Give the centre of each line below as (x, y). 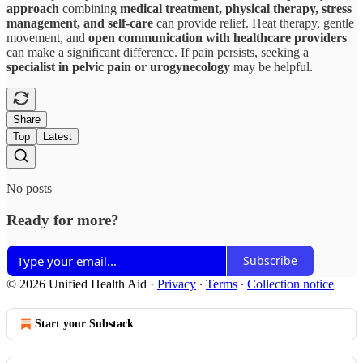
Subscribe (270, 261)
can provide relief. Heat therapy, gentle (254, 23)
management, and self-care (80, 23)
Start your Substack (84, 323)
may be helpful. (271, 67)
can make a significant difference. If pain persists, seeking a (158, 53)
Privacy (177, 284)
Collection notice (290, 284)
